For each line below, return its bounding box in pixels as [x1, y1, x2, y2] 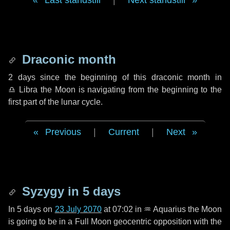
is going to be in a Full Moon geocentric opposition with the [8, 217, 222, 226]
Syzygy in [18, 184, 83, 198]
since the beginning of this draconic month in [35, 73, 222, 82]
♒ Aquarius [144, 205, 186, 214]
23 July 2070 [54, 205, 102, 214]
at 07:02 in [101, 205, 144, 214]
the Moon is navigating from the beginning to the [37, 85, 222, 94]
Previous [45, 127, 81, 137]
